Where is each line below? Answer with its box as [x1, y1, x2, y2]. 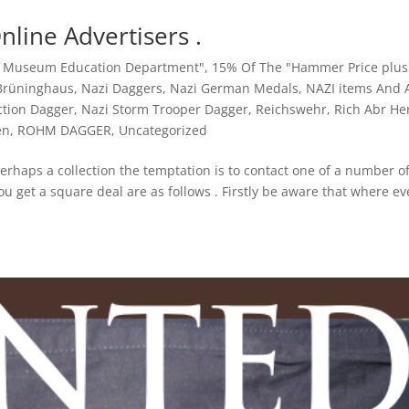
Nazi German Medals [170, 79, 299, 98]
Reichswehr [256, 100, 328, 119]
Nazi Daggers [81, 79, 163, 98]
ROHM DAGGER [17, 121, 112, 140]
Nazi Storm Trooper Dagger [81, 100, 249, 119]
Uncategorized [119, 121, 208, 140]
